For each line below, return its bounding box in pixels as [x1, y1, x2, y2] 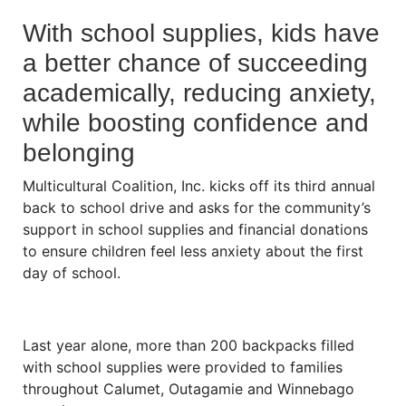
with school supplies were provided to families [23, 358, 343, 376]
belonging [23, 139, 135, 167]
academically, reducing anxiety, [23, 79, 376, 107]
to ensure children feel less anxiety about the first [23, 242, 363, 260]
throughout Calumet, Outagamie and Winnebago [23, 380, 354, 398]
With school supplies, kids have [23, 19, 380, 47]
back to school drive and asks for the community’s [23, 198, 371, 217]
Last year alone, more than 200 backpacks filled [23, 336, 354, 354]
